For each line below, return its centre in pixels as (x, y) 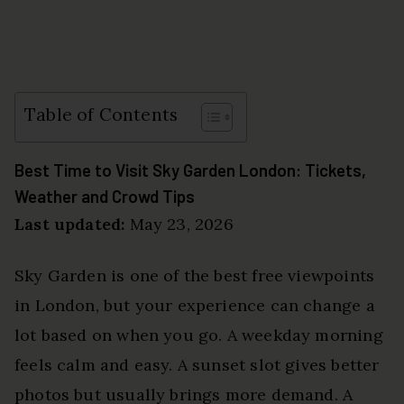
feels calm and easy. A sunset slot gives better (197, 364)
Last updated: (70, 224)
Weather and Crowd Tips (105, 196)
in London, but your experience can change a (195, 305)
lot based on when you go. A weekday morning (199, 335)
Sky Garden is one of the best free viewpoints (195, 275)
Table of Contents (101, 115)
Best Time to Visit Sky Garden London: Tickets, (190, 170)
